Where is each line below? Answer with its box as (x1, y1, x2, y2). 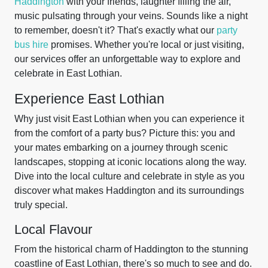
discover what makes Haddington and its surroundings (14, 185, 244, 196)
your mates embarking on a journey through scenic (14, 142, 228, 153)
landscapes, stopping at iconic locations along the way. (14, 157, 246, 167)
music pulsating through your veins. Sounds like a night (14, 11, 248, 21)
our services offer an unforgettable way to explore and (14, 54, 240, 64)
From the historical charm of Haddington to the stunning (14, 244, 248, 254)
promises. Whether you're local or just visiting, (48, 39, 244, 50)
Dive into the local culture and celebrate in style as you (14, 171, 245, 181)
